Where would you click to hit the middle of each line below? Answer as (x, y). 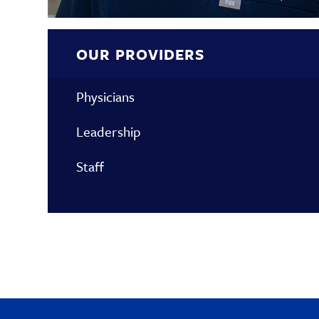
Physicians (106, 96)
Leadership (109, 131)
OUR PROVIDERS (141, 54)
